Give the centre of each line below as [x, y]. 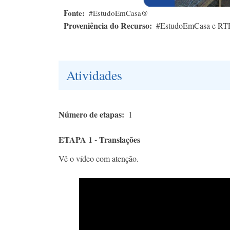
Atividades [94, 75]
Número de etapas [90, 114]
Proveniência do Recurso [107, 26]
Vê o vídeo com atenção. [99, 159]
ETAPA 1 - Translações [99, 140]
